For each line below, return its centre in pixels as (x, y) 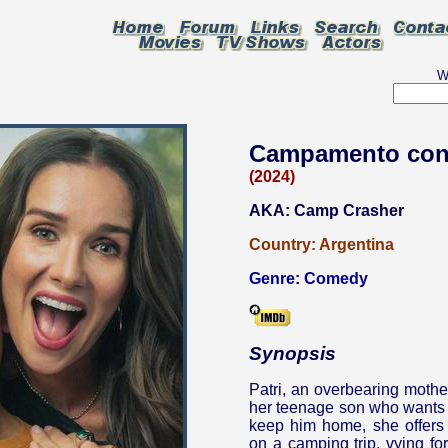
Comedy (336, 278)
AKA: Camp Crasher (326, 210)
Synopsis (292, 353)
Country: (284, 244)
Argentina (356, 244)
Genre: (276, 278)
